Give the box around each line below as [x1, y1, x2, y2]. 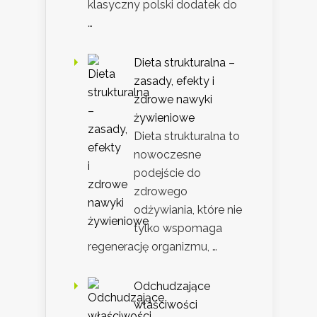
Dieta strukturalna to [134, 129, 240, 144]
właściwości [134, 298, 197, 312]
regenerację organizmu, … [88, 240, 217, 254]
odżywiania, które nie [134, 203, 242, 217]
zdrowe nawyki [134, 93, 212, 107]
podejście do [134, 166, 201, 180]
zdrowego [134, 185, 188, 199]
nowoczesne [134, 148, 201, 162]
